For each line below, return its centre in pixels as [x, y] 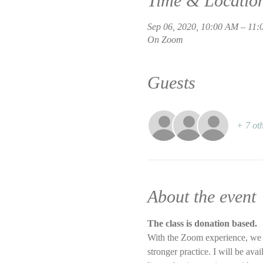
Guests [171, 82]
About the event [201, 196]
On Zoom [165, 39]
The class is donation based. [202, 223]
